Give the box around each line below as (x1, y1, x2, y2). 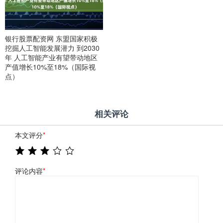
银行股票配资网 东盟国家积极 (5, 33, 98, 43)
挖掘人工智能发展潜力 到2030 (5, 42, 100, 53)
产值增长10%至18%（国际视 (5, 61, 96, 72)
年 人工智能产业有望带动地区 (5, 52, 98, 62)
